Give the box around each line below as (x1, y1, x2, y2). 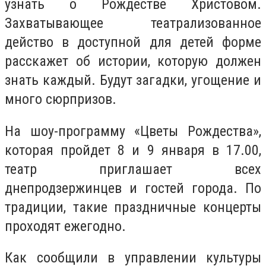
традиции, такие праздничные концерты (5, 198, 261, 216)
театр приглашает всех (5, 160, 261, 178)
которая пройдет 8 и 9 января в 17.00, (5, 141, 261, 159)
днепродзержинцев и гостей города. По (5, 179, 261, 197)
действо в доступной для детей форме (5, 34, 261, 51)
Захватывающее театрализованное (5, 15, 261, 32)
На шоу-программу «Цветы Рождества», (5, 122, 261, 140)
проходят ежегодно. (5, 217, 126, 235)
